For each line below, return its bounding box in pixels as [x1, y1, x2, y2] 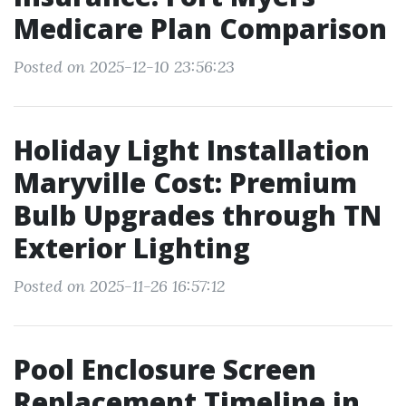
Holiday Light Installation [14, 131, 370, 169]
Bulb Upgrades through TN [14, 197, 382, 234]
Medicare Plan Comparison [14, 10, 387, 47]
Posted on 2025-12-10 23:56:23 [14, 56, 235, 77]
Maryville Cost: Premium [14, 164, 357, 201]
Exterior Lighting [14, 229, 250, 266]
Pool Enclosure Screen [14, 351, 316, 388]
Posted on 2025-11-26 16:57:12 [14, 275, 225, 296]
